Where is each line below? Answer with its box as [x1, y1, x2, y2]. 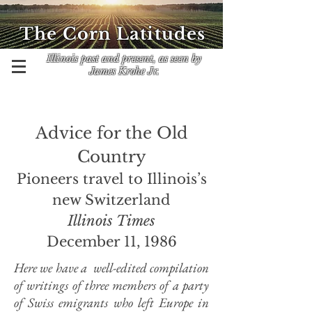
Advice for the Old [35, 123, 188, 143]
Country [77, 147, 146, 166]
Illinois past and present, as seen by [47, 52, 201, 65]
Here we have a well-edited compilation [14, 259, 209, 276]
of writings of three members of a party [14, 276, 209, 294]
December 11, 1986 [46, 233, 177, 250]
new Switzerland [52, 192, 171, 208]
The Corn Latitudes [19, 24, 206, 44]
